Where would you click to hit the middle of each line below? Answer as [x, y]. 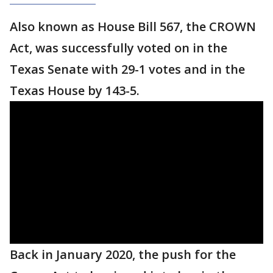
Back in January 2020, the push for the [123, 254]
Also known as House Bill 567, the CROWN [133, 27]
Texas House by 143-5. [75, 90]
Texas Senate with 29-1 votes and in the [127, 69]
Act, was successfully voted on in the [119, 48]
